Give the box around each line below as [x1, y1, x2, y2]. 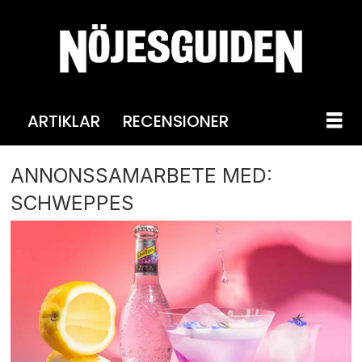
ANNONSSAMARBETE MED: [11, 162, 273, 187]
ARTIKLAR [27, 109, 100, 133]
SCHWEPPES [11, 190, 135, 215]
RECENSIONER [122, 109, 229, 133]
